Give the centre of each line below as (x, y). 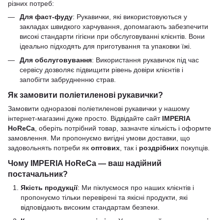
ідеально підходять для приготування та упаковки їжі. (106, 46)
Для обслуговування (56, 60)
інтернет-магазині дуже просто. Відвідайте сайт (85, 118)
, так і (129, 148)
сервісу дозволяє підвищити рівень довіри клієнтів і (101, 70)
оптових (105, 148)
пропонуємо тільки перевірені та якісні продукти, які (104, 197)
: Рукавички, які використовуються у (130, 16)
